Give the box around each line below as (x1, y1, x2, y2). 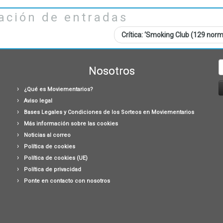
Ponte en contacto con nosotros (24, 178, 110, 184)
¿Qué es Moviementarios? (24, 86, 93, 93)
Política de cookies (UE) (24, 155, 88, 161)
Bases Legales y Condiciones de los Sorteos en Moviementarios (24, 109, 194, 115)
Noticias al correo (24, 132, 71, 138)
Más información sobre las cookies (24, 120, 118, 127)
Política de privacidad (24, 166, 81, 173)
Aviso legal (24, 98, 52, 104)
